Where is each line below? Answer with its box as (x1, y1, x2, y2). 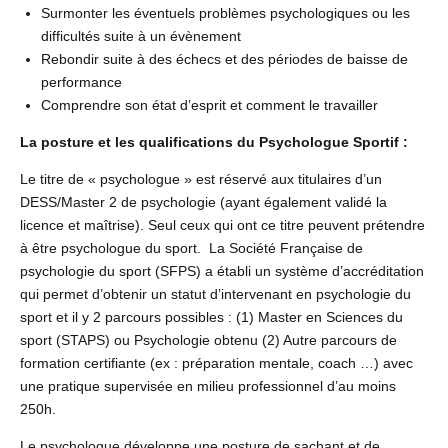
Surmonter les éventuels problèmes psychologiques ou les (41, 5, 410, 22)
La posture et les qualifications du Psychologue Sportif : (20, 134, 408, 151)
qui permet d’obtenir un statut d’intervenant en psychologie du (20, 286, 411, 303)
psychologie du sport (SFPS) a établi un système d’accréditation (20, 263, 424, 280)
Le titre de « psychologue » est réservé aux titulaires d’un (20, 171, 382, 188)
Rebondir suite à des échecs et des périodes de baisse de (41, 51, 408, 68)
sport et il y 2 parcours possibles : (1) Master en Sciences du (20, 309, 403, 326)
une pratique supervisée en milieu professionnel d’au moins (20, 378, 396, 395)
